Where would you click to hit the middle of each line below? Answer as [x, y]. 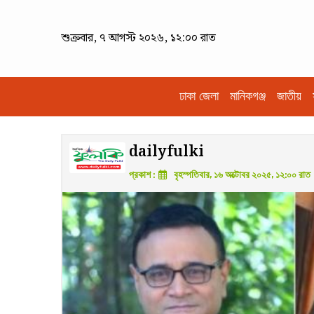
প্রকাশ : [143, 175]
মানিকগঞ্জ [248, 96]
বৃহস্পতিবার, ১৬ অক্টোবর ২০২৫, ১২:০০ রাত [241, 175]
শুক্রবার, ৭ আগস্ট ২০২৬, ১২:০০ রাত [138, 38]
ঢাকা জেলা [199, 96]
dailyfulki [166, 152]
